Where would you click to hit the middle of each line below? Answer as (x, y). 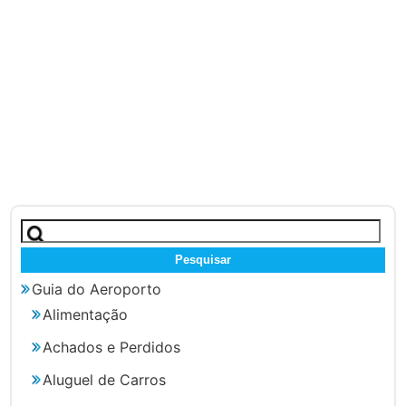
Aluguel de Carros (105, 379)
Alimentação (86, 314)
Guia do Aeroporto (97, 289)
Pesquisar (53, 227)
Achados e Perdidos (112, 347)
